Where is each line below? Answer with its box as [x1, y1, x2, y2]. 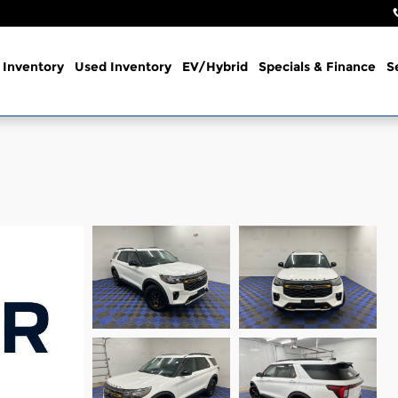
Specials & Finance [258, 59, 376, 75]
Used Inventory [74, 59, 171, 75]
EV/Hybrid [181, 59, 248, 75]
